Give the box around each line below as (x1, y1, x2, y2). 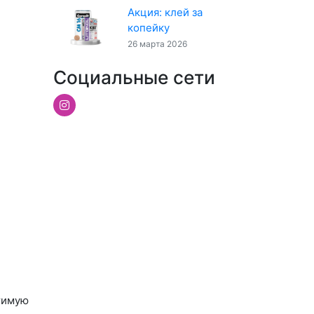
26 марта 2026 (128, 38, 188, 49)
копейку (128, 20, 170, 34)
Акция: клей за (128, 5, 203, 19)
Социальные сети (53, 67, 215, 89)
